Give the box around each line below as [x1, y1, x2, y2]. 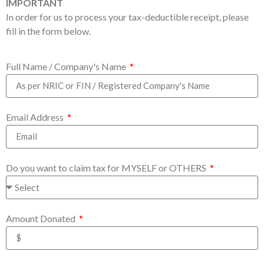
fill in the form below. [6, 25, 91, 37]
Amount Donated [6, 212, 77, 224]
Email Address [6, 111, 65, 123]
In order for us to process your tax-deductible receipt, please [6, 11, 249, 22]
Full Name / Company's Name [6, 60, 128, 72]
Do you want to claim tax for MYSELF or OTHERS [6, 161, 208, 173]
